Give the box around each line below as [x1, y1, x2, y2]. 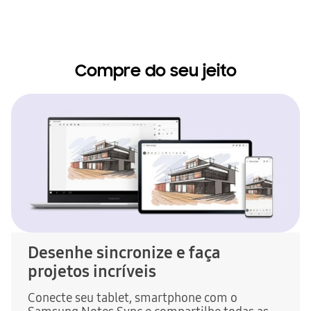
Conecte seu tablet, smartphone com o [28, 290, 237, 305]
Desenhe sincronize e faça [28, 243, 221, 262]
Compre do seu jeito [74, 60, 237, 81]
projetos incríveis [28, 262, 156, 281]
